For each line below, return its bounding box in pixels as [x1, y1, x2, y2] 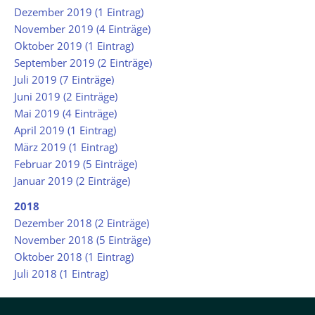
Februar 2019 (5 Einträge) [14, 157, 137, 172]
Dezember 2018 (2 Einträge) [14, 216, 149, 231]
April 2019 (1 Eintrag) [14, 123, 116, 138]
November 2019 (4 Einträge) [14, 22, 150, 37]
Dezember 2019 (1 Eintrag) [14, 5, 143, 20]
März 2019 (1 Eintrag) [14, 140, 117, 155]
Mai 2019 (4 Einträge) [14, 106, 117, 121]
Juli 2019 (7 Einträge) [14, 72, 114, 87]
